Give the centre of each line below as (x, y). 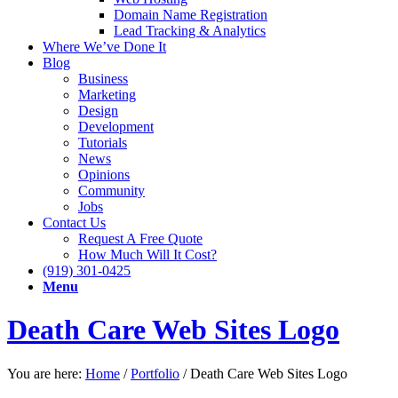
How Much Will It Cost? (147, 255)
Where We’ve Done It (104, 47)
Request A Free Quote (140, 239)
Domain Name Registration (191, 15)
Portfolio (155, 373)
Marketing (107, 95)
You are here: (44, 373)
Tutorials (103, 143)
